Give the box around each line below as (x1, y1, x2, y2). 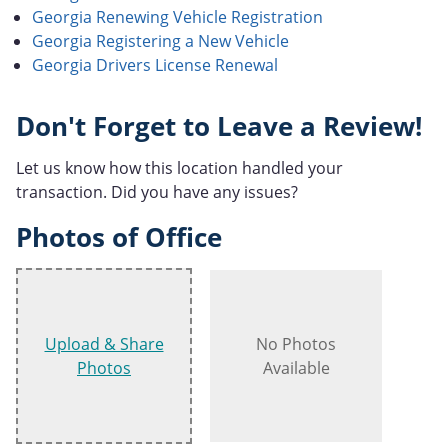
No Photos (256, 333, 336, 356)
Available (262, 357, 330, 380)
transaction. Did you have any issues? (16, 181, 298, 204)
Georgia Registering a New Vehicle (32, 29, 289, 52)
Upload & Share (44, 333, 164, 356)
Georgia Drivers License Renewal (32, 53, 278, 76)
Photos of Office (16, 220, 222, 256)
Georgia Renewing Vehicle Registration (32, 5, 323, 28)
